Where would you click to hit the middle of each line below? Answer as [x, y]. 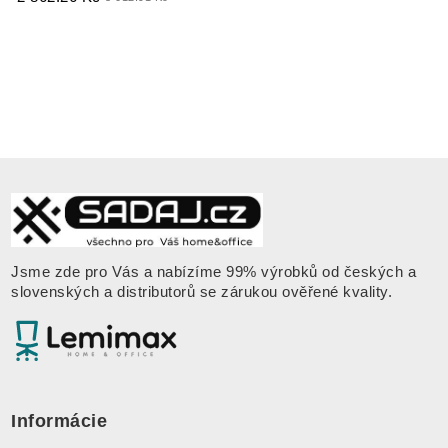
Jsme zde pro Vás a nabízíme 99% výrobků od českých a [214, 271]
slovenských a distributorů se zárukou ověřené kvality [199, 291]
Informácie [59, 420]
